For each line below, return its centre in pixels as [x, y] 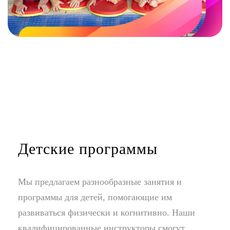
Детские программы [88, 148]
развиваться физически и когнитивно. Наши [107, 212]
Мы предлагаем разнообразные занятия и [100, 181]
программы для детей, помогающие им [95, 197]
